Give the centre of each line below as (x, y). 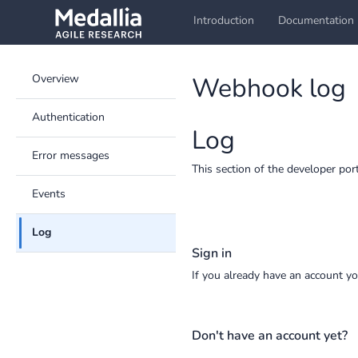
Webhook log (269, 88)
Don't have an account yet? (270, 336)
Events (49, 194)
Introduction (224, 20)
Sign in (212, 253)
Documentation (316, 20)
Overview (56, 79)
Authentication (68, 117)
